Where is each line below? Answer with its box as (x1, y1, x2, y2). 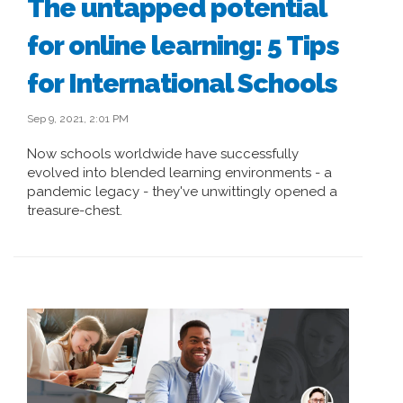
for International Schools (27, 67, 337, 99)
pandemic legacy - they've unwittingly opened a (27, 184, 337, 200)
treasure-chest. (27, 202, 122, 219)
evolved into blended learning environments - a (27, 165, 332, 181)
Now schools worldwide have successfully (27, 146, 299, 162)
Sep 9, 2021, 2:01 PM (27, 112, 129, 125)
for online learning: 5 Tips (27, 30, 339, 61)
